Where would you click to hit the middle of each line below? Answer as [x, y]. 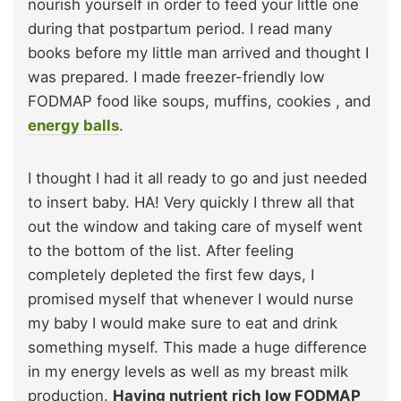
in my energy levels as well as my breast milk [188, 371]
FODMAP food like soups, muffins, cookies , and [199, 101]
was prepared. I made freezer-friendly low [176, 77]
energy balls [73, 125]
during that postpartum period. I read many [180, 28]
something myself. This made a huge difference [197, 347]
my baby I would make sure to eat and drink [183, 323]
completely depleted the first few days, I [171, 274]
